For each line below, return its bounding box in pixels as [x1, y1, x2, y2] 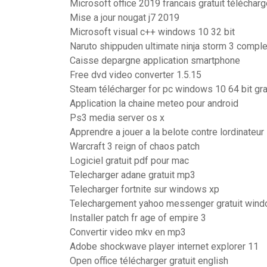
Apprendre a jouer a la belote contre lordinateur [70, 126, 264, 138]
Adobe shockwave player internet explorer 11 [70, 241, 259, 252]
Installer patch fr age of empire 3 [70, 212, 206, 223]
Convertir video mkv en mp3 [70, 226, 186, 238]
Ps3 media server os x [70, 112, 164, 123]
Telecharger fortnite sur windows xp [70, 184, 219, 195]
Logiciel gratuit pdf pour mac [70, 155, 189, 166]
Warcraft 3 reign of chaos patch [70, 141, 200, 152]
